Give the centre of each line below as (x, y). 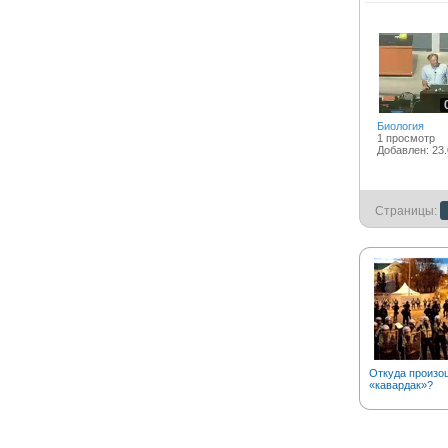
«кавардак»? (400, 385)
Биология (400, 126)
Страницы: (405, 211)
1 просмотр (405, 138)
